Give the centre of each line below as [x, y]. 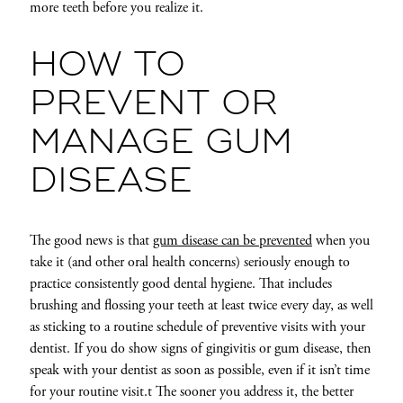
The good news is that [91, 241]
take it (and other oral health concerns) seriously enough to [189, 263]
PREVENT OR [153, 105]
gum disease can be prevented [232, 241]
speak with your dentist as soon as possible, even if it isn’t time [199, 371]
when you [340, 241]
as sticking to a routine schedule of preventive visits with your [197, 327]
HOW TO [107, 66]
